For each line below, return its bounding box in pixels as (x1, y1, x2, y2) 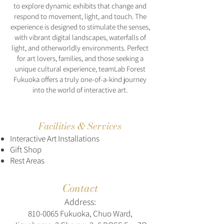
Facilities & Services (38, 119, 121, 133)
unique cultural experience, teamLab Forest (14, 64, 145, 73)
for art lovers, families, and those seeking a (16, 53, 143, 63)
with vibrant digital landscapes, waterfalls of (14, 32, 146, 42)
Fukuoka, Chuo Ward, (58, 208, 132, 219)
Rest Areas (10, 155, 44, 166)
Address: (64, 196, 96, 207)
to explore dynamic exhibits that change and (13, 1, 146, 10)
